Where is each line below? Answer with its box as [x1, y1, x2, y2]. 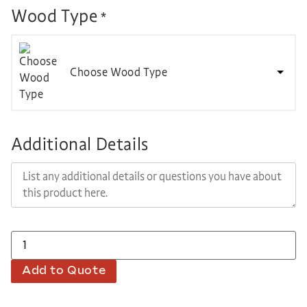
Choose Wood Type [70, 65, 168, 80]
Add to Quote [22, 264, 106, 278]
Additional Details [11, 133, 149, 155]
